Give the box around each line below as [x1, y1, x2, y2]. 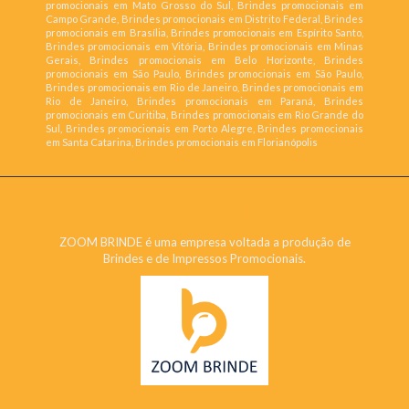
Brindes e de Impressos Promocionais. [103, 251, 306, 267]
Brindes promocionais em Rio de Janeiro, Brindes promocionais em [46, 81, 363, 94]
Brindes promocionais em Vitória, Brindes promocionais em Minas [46, 40, 363, 53]
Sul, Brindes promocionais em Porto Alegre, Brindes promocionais [46, 122, 363, 135]
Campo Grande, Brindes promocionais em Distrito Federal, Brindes [46, 13, 363, 26]
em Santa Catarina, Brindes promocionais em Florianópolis [46, 136, 318, 149]
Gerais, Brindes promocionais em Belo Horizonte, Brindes [46, 54, 363, 67]
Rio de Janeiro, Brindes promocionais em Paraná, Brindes [46, 95, 363, 108]
